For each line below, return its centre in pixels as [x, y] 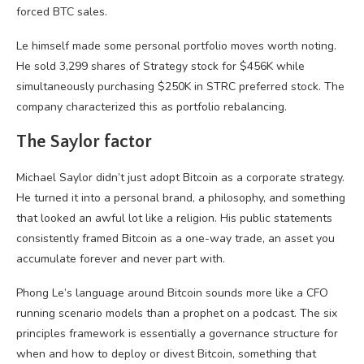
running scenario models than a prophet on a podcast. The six [177, 313]
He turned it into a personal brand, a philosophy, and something [181, 198]
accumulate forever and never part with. [121, 259]
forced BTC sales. [62, 12]
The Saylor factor [84, 142]
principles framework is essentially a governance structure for [177, 334]
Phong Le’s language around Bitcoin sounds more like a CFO [172, 293]
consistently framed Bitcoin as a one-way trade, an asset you [175, 238]
